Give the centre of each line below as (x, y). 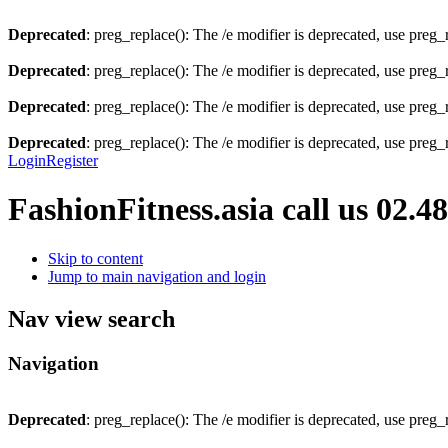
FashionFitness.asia (145, 209)
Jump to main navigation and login (157, 276)
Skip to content (95, 258)
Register (72, 160)
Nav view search (91, 318)
